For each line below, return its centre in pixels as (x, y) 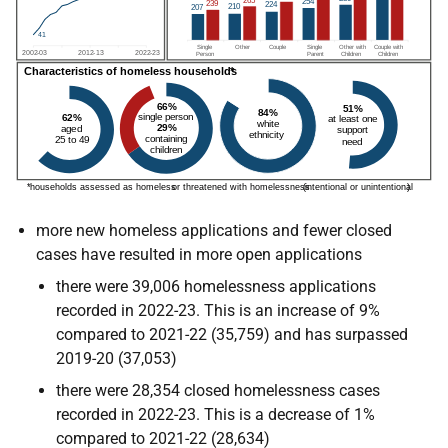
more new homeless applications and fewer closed (214, 230)
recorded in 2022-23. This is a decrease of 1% (215, 414)
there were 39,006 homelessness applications (216, 286)
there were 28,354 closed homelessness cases (218, 390)
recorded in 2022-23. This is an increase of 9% (218, 310)
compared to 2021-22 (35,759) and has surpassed (232, 334)
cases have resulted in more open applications (199, 254)
